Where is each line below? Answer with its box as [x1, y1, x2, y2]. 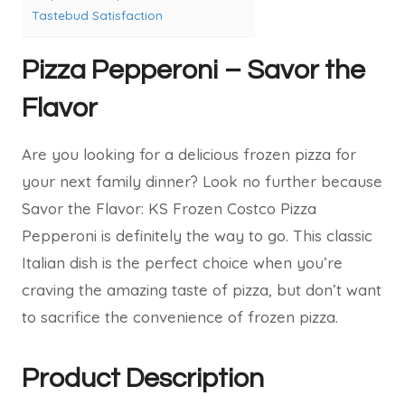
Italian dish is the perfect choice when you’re [22, 253, 343, 272]
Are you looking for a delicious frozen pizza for [22, 145, 356, 164]
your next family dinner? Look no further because [22, 172, 382, 191]
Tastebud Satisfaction [32, 7, 163, 23]
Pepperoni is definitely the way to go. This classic [22, 226, 372, 245]
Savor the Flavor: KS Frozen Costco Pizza [22, 199, 316, 218]
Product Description [22, 364, 264, 392]
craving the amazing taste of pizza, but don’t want [22, 280, 381, 299]
